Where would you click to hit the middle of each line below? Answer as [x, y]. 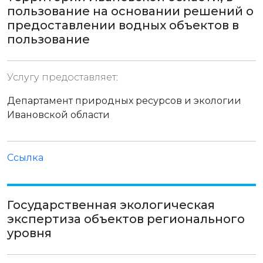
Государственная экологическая [111, 205]
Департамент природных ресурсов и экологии [124, 101]
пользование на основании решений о [130, 11]
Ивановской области [58, 115]
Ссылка [25, 158]
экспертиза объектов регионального [126, 219]
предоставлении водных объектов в [123, 25]
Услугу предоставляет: [63, 77]
